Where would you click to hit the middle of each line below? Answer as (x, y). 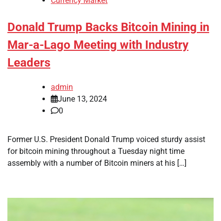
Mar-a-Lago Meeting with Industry (98, 45)
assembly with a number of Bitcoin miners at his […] (97, 163)
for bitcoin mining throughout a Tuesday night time (96, 151)
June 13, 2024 (82, 99)
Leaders (29, 63)
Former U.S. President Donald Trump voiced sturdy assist (106, 139)
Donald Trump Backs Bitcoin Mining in (108, 27)
